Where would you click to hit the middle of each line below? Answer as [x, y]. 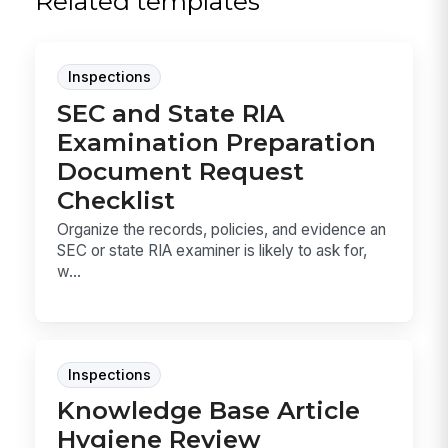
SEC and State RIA [171, 112]
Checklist [116, 199]
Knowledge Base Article [209, 410]
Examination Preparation [217, 141]
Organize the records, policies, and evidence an [222, 230]
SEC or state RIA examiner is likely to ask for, [212, 251]
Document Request [181, 170]
